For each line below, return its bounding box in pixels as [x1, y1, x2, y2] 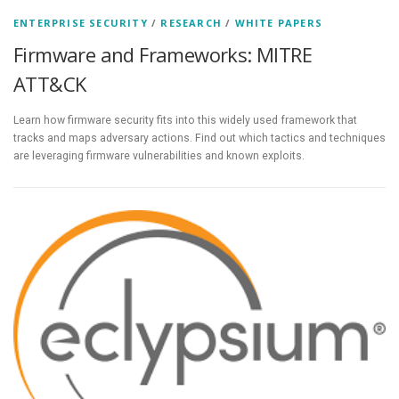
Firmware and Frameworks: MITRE [13, 41, 312, 69]
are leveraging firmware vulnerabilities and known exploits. [13, 149, 305, 162]
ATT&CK [13, 70, 86, 98]
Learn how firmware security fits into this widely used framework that [13, 113, 357, 126]
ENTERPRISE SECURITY [13, 16, 148, 30]
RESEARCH [160, 16, 223, 30]
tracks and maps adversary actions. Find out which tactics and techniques [13, 131, 386, 144]
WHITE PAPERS [234, 16, 323, 30]
